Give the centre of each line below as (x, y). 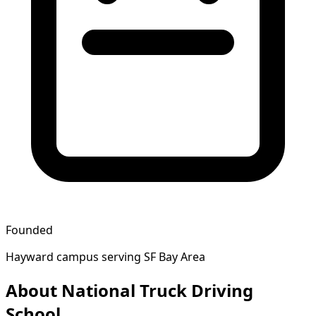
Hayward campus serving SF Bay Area (105, 256)
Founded (29, 230)
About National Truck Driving (129, 290)
